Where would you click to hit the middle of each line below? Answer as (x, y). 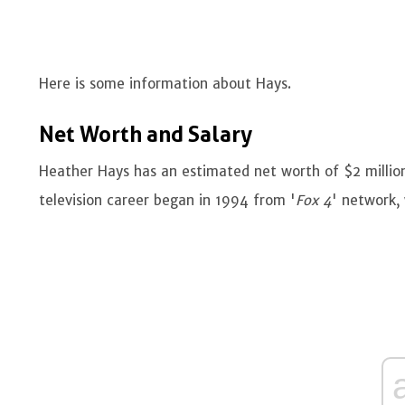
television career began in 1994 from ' (168, 200)
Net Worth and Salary (146, 135)
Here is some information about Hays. (168, 84)
